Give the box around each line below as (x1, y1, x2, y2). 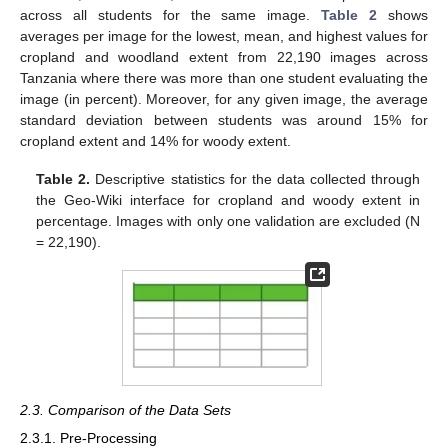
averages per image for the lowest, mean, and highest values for (20, 28, 428, 45)
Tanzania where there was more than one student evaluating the (20, 70, 428, 87)
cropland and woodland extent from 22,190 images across (20, 49, 428, 66)
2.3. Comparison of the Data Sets (20, 402, 231, 419)
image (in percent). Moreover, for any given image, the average (20, 91, 428, 108)
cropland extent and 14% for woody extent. (20, 133, 291, 150)
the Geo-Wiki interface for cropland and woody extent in (36, 192, 420, 209)
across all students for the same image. (20, 7, 322, 24)
